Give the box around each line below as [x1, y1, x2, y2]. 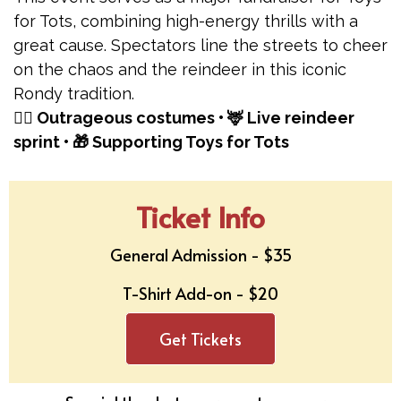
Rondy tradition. [13, 84, 134, 103]
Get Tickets [159, 328, 242, 350]
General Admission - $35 [109, 243, 292, 266]
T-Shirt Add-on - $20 [123, 282, 278, 304]
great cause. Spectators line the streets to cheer [13, 36, 388, 55]
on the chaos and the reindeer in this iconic [13, 60, 346, 79]
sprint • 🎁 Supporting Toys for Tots [13, 132, 289, 151]
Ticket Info [136, 197, 265, 236]
